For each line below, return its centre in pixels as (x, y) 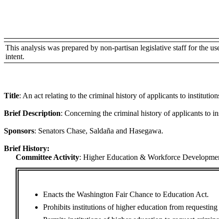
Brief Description (32, 113)
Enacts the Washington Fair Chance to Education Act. (126, 194)
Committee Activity (47, 157)
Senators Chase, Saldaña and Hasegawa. (101, 131)
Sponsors (19, 131)
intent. (15, 56)
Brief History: (27, 148)
